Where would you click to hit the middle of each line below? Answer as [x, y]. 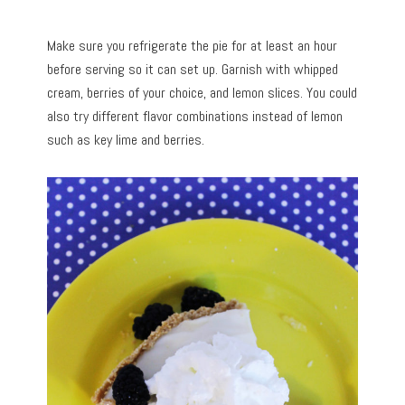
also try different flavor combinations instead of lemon [195, 116]
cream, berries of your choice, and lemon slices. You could [202, 92]
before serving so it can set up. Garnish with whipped [193, 69]
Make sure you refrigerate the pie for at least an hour [193, 45]
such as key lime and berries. [126, 139]
